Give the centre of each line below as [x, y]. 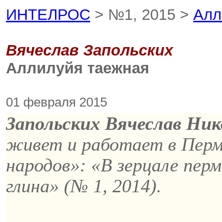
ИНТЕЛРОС [48, 15]
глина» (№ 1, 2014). [84, 186]
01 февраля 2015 [56, 102]
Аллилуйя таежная [78, 68]
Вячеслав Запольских [89, 50]
